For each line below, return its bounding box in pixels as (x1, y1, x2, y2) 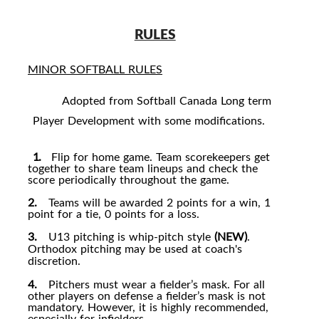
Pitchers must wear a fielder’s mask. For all (48, 276, 265, 292)
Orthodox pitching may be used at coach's (28, 240, 242, 256)
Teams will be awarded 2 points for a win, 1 (48, 194, 271, 210)
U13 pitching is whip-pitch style (48, 228, 214, 244)
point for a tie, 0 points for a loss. (28, 205, 199, 221)
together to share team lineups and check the (28, 159, 258, 176)
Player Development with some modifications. (32, 113, 265, 129)
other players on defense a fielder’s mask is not (28, 287, 266, 303)
